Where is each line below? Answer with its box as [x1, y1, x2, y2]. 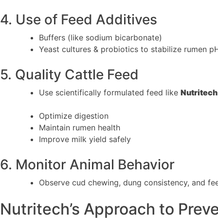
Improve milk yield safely [39, 134, 131, 144]
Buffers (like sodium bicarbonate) [39, 32, 162, 42]
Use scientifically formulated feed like [39, 87, 181, 97]
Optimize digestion [39, 110, 109, 121]
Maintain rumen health [39, 122, 120, 132]
